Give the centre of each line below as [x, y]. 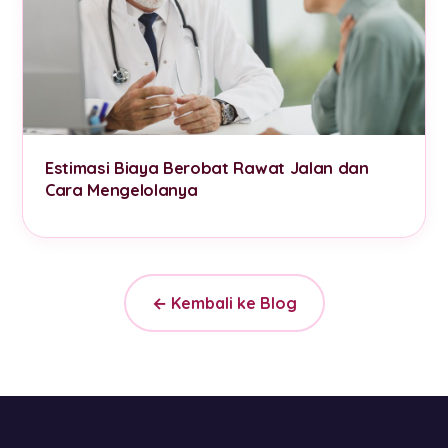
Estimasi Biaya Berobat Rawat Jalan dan [207, 167]
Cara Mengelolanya [121, 189]
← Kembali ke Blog [224, 302]
